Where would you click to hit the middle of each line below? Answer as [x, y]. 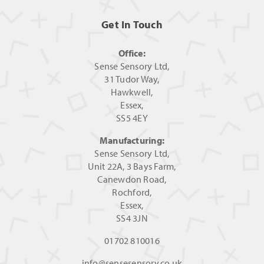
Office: [132, 53]
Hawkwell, [132, 92]
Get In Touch [132, 25]
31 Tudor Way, [132, 79]
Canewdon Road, [132, 179]
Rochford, [132, 192]
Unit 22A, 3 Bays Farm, [132, 166]
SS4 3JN [132, 218]
